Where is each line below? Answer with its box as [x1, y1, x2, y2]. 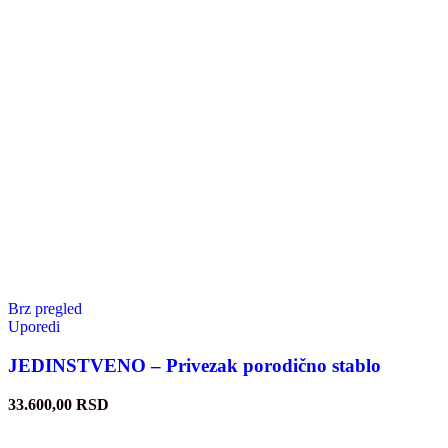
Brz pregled [8, 300, 82, 318]
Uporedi [8, 318, 60, 336]
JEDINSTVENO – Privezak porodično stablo [8, 355, 381, 377]
